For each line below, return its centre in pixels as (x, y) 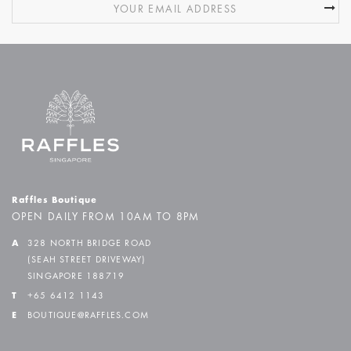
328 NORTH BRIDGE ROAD (90, 244)
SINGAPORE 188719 (76, 277)
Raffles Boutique (55, 200)
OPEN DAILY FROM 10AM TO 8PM (106, 218)
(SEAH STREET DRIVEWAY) (87, 261)
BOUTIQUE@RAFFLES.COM (88, 316)
